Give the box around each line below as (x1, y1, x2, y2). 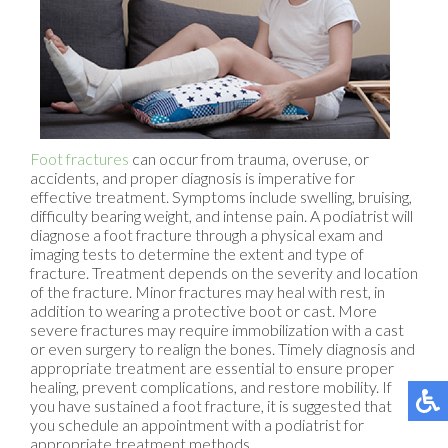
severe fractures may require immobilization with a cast (30, 320, 404, 340)
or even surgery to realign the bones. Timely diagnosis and (30, 339, 415, 359)
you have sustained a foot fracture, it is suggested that (30, 396, 392, 416)
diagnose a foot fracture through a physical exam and (30, 225, 383, 245)
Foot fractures (30, 149, 129, 169)
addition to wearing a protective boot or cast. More (30, 301, 377, 321)
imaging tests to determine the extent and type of (30, 244, 364, 264)
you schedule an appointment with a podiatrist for (30, 415, 364, 435)
